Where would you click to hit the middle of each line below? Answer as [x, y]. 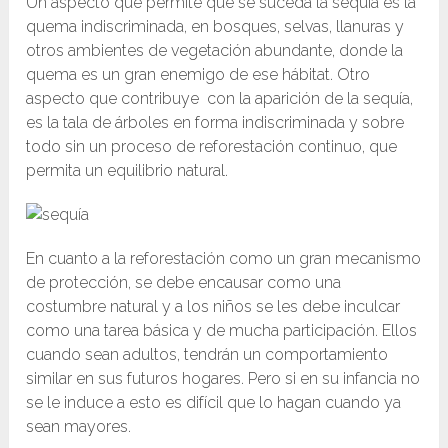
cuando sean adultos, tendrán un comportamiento [207, 355]
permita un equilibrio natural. [127, 171]
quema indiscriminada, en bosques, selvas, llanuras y [215, 27]
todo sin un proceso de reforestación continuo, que [212, 147]
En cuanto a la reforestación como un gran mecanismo [224, 259]
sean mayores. [79, 427]
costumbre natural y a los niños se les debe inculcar [213, 307]
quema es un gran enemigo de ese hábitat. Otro [198, 75]
